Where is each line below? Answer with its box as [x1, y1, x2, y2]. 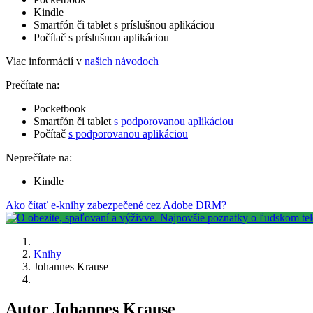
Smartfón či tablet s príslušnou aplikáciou [34, 18, 214, 31]
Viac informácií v [6, 54, 85, 67]
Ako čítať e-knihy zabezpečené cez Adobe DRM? [6, 198, 226, 211]
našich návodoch [85, 54, 159, 67]
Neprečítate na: [6, 151, 72, 163]
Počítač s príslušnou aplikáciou [34, 31, 169, 43]
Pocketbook [34, 102, 86, 115]
